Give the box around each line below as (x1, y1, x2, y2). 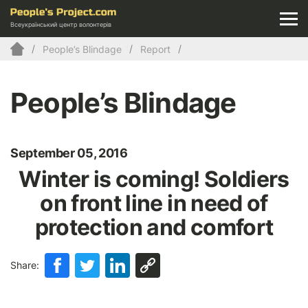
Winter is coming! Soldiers (19, 166, 289, 193)
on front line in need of (40, 190, 268, 217)
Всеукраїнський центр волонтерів (10, 21, 111, 29)
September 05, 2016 (10, 146, 128, 161)
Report (140, 43, 170, 55)
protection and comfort (34, 214, 274, 241)
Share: (10, 259, 39, 272)
